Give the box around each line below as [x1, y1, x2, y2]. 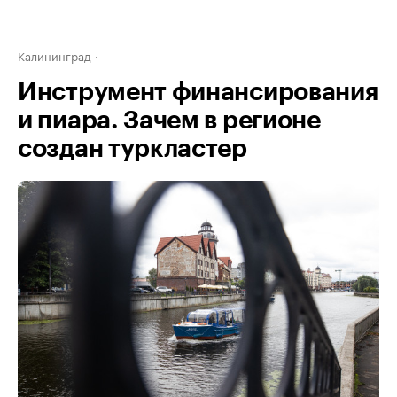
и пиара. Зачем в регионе [18, 108, 321, 133]
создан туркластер [18, 136, 247, 161]
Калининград [18, 46, 91, 64]
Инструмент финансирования [18, 80, 378, 105]
